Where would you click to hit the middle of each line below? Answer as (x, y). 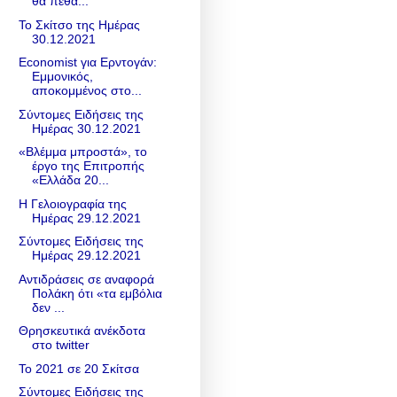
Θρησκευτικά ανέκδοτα (82, 331)
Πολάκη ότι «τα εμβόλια (97, 293)
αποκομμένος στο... (86, 91)
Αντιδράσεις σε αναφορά (86, 279)
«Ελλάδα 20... (70, 180)
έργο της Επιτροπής (88, 166)
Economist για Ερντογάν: (87, 62)
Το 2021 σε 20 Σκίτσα (78, 368)
